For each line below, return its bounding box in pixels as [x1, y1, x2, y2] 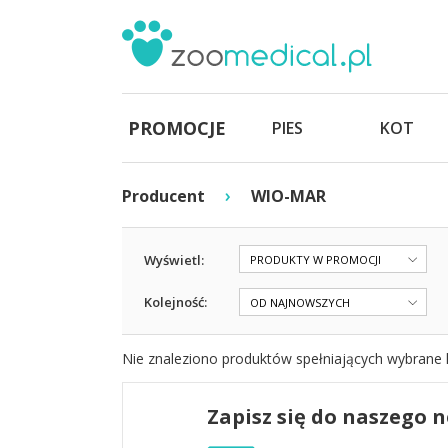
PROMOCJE [128, 116, 226, 140]
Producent [122, 185, 205, 207]
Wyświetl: [144, 251, 204, 269]
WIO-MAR [251, 185, 326, 207]
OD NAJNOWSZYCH [250, 295, 350, 311]
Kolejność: [144, 293, 207, 311]
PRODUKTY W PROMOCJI [250, 252, 381, 268]
